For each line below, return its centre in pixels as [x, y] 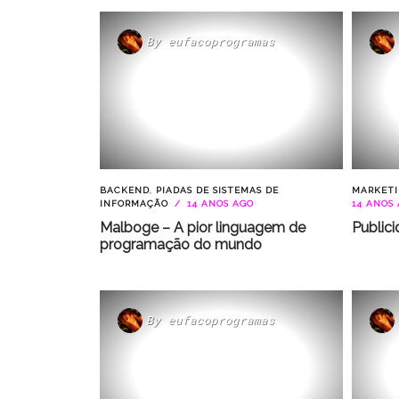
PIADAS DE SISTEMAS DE [217, 190]
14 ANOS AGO [219, 203]
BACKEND [125, 190]
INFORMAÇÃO [134, 203]
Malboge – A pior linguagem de [203, 227]
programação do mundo [181, 244]
